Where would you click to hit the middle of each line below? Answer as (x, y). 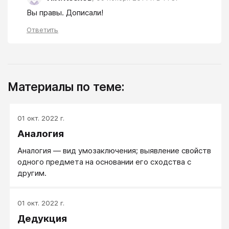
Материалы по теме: (66, 87)
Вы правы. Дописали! (65, 13)
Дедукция (42, 219)
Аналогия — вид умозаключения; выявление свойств (114, 151)
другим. (32, 173)
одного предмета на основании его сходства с (104, 162)
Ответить (42, 30)
